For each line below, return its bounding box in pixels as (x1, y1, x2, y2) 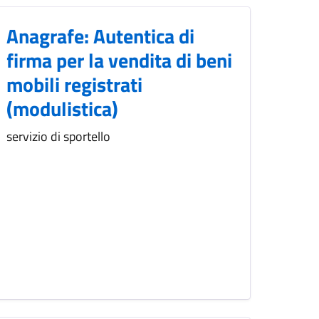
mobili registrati (6, 69, 142, 100)
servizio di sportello (6, 127, 110, 147)
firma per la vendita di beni (6, 45, 232, 76)
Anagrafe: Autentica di (6, 21, 194, 52)
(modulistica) (6, 93, 118, 125)
